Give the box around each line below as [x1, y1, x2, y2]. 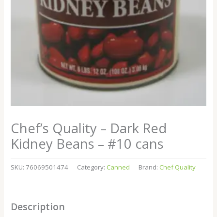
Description [11, 200, 65, 214]
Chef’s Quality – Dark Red [11, 119, 167, 137]
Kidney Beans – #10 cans [11, 134, 164, 153]
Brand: [139, 162, 160, 171]
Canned [107, 162, 130, 171]
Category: [77, 162, 107, 171]
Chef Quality [159, 162, 196, 171]
